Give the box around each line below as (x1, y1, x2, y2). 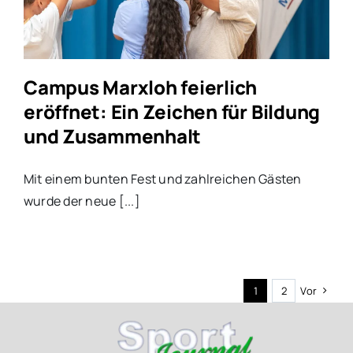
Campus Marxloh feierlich (23, 73, 258, 100)
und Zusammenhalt (23, 122, 202, 149)
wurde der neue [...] (23, 191, 140, 210)
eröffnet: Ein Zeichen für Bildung (23, 98, 321, 124)
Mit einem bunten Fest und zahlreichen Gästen (23, 169, 302, 188)
